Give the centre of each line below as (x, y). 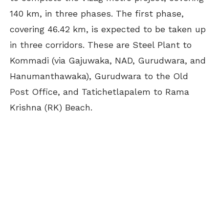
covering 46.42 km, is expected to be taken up (108, 29)
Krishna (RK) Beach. (53, 107)
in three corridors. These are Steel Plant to (101, 45)
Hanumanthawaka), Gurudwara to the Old (99, 76)
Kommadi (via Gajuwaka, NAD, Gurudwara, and (108, 60)
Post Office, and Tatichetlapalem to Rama (99, 92)
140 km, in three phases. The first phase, (97, 13)
